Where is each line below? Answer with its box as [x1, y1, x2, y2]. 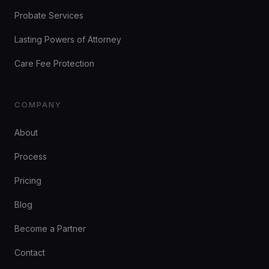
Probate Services [14, 10, 83, 20]
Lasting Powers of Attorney [14, 34, 121, 44]
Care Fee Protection [14, 58, 94, 68]
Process [14, 151, 47, 162]
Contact [14, 247, 45, 258]
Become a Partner [14, 223, 86, 234]
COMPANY [14, 100, 62, 109]
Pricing [14, 175, 41, 186]
